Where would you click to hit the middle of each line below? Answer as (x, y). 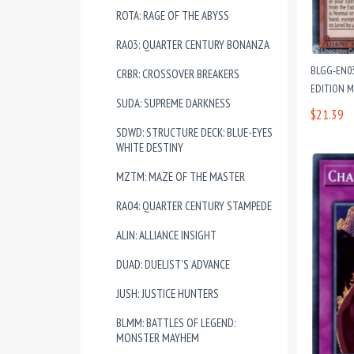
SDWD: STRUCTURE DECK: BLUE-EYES (194, 132)
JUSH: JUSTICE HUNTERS (168, 294)
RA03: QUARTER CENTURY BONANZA (193, 45)
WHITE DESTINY (150, 147)
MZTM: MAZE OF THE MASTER (181, 177)
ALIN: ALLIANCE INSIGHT (166, 235)
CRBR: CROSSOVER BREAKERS (178, 74)
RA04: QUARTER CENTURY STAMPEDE (194, 206)
